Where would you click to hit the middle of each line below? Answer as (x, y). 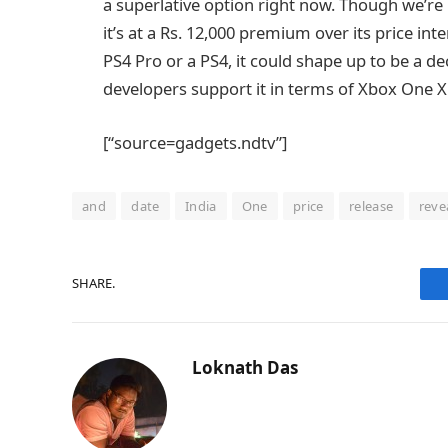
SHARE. (93, 283)
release (371, 205)
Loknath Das (245, 367)
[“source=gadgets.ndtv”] (195, 142)
